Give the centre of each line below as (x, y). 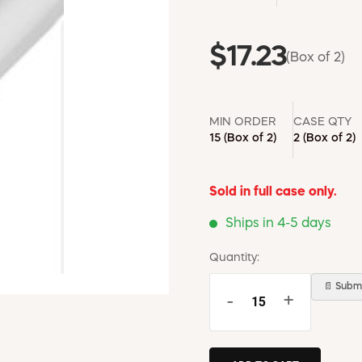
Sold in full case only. (273, 192)
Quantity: (234, 257)
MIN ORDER (243, 122)
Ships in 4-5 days (278, 223)
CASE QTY (322, 122)
